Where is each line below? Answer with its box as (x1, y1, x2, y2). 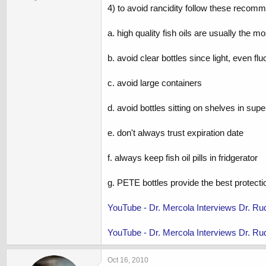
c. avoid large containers (107, 78, 202, 88)
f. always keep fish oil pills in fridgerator (107, 153, 258, 163)
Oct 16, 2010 (107, 256, 148, 265)
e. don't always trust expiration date (107, 128, 243, 138)
